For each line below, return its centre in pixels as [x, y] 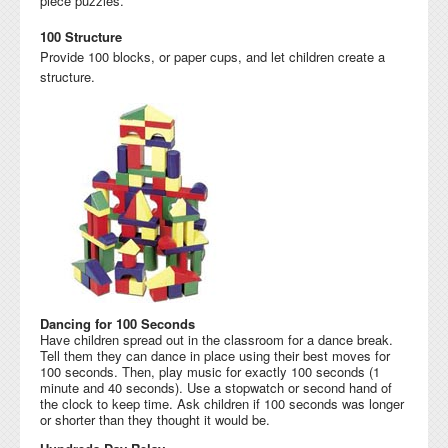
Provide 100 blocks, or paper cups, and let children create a [212, 56]
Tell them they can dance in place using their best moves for [215, 355]
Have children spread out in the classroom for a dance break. [216, 339]
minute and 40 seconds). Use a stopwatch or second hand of [216, 387]
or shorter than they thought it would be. [155, 419]
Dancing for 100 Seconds [117, 323]
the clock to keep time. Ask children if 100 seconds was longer [222, 403]
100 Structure [81, 36]
